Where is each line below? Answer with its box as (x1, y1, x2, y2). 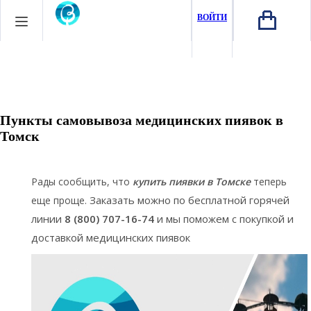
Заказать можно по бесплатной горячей (90, 192, 289, 207)
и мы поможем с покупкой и (154, 211, 294, 226)
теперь (253, 174, 287, 188)
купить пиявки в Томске (133, 174, 251, 188)
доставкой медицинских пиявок (31, 230, 190, 244)
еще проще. (31, 193, 90, 207)
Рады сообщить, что (31, 174, 133, 188)
